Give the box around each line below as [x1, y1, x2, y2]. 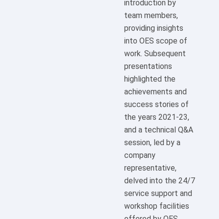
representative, [124, 163, 176, 173]
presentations [124, 62, 172, 71]
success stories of [124, 100, 189, 109]
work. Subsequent [124, 49, 186, 59]
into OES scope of [124, 36, 187, 46]
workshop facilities [124, 201, 189, 211]
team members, [124, 11, 178, 21]
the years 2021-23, [124, 112, 189, 122]
